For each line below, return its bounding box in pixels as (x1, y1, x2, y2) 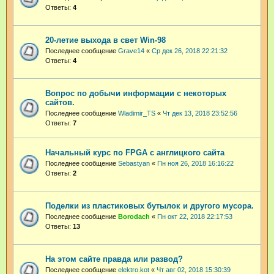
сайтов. (45, 97, 75, 107)
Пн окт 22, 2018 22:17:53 (157, 212, 232, 220)
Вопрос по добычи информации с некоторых (45, 88, 226, 98)
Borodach (118, 212, 150, 220)
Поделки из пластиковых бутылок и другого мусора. (45, 201, 254, 210)
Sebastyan (118, 159, 150, 167)
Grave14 (118, 46, 144, 54)
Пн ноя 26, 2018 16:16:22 (157, 159, 234, 167)
